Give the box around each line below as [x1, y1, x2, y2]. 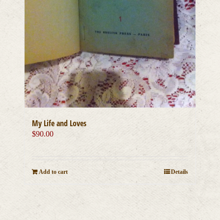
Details [170, 168, 188, 176]
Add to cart [39, 168, 68, 176]
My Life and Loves [32, 118, 87, 129]
